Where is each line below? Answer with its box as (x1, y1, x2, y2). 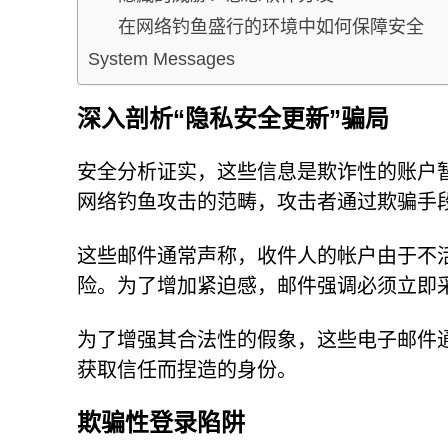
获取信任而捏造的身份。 (77, 359, 297, 381)
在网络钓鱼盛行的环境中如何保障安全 (118, 16, 424, 37)
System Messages (88, 48, 235, 69)
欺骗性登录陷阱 (77, 409, 245, 436)
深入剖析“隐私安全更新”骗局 (77, 105, 389, 132)
